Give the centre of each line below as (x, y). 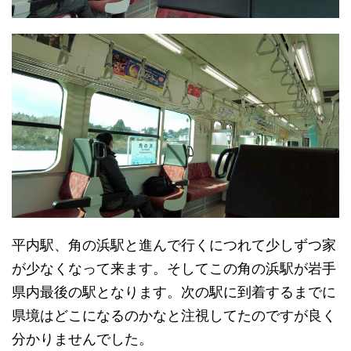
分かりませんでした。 (82, 339)
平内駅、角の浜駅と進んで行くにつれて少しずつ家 (174, 245)
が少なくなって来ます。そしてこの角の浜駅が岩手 (174, 269)
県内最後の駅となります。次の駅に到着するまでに (174, 292)
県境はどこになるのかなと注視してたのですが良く (174, 316)
